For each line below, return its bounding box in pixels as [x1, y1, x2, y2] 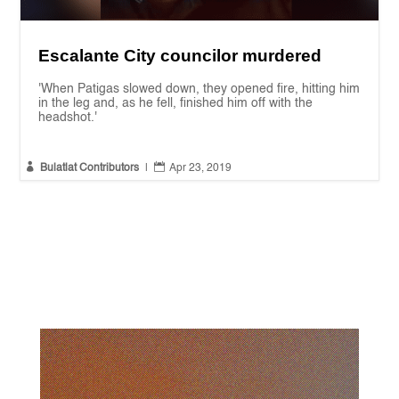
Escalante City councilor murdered [38, 45, 322, 65]
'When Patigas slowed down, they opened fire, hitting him [38, 82, 361, 95]
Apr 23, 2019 [169, 162, 232, 174]
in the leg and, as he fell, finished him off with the [38, 96, 313, 110]
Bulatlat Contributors [40, 162, 140, 174]
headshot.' [38, 110, 98, 124]
